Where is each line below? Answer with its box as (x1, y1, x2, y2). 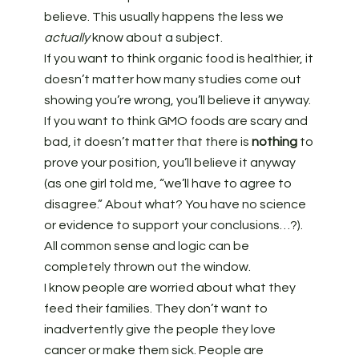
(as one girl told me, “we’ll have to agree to (43, 177, 292, 191)
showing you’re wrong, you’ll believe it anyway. (43, 94, 311, 107)
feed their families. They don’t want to (43, 302, 268, 316)
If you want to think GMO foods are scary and (43, 115, 308, 128)
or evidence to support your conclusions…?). (43, 219, 303, 232)
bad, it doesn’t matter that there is (43, 135, 252, 149)
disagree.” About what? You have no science (43, 198, 306, 212)
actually (43, 31, 92, 45)
